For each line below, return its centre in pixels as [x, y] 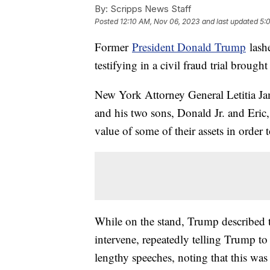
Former [113, 46]
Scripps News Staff [150, 8]
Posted [107, 21]
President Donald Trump [189, 46]
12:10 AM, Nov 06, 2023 [160, 21]
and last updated [230, 21]
